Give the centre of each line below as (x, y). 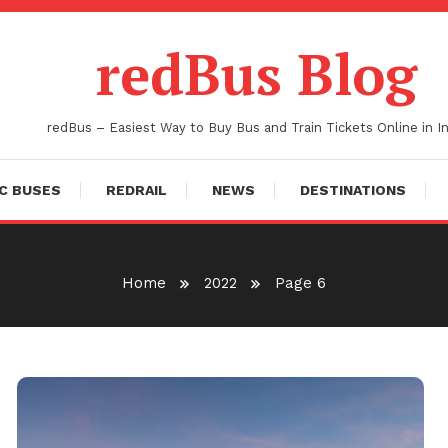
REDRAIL (136, 190)
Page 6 (300, 283)
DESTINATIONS (353, 190)
